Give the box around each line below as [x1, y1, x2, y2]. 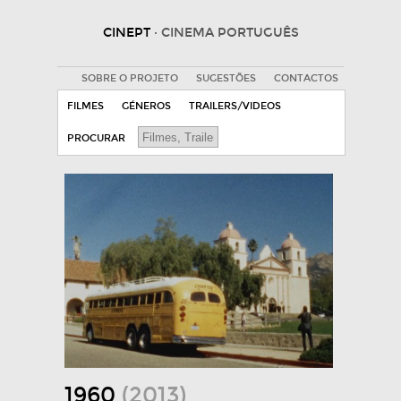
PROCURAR [67, 132, 125, 144]
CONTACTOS [273, 73, 338, 84]
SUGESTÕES [195, 73, 256, 84]
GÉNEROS [122, 100, 171, 112]
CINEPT [102, 25, 154, 40]
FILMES [67, 100, 104, 112]
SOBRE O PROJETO [81, 73, 178, 84]
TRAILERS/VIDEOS [189, 100, 281, 112]
